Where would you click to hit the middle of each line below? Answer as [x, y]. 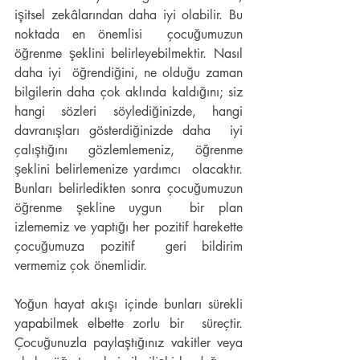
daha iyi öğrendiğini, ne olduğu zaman [129, 73]
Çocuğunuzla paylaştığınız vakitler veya [129, 343]
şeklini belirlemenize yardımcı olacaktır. [129, 170]
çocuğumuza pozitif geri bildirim [129, 247]
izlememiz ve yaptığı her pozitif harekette [129, 227]
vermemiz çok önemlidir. [81, 266]
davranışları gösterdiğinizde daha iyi [129, 131]
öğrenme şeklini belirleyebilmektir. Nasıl [129, 54]
